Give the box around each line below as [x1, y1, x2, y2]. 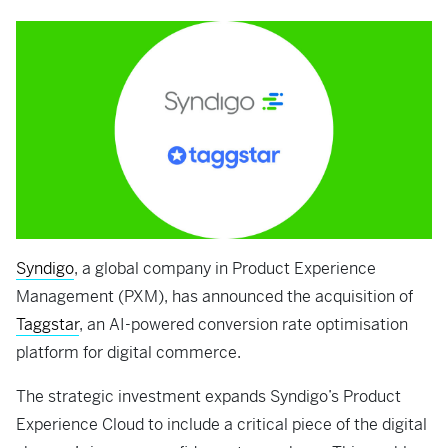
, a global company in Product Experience [74, 258, 376, 280]
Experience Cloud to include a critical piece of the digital [16, 414, 427, 436]
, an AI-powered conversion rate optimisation [79, 314, 408, 336]
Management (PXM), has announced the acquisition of [16, 286, 413, 308]
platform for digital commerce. [16, 342, 245, 364]
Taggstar [16, 314, 79, 336]
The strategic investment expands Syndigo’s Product [16, 386, 401, 408]
